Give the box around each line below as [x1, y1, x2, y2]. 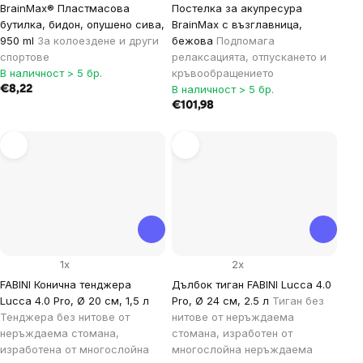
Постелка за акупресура [172, 2, 302, 15]
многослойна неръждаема [172, 342, 313, 356]
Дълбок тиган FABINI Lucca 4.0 [172, 277, 331, 291]
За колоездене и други [37, 34, 159, 48]
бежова [172, 34, 216, 48]
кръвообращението [172, 66, 274, 80]
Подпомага [216, 34, 275, 48]
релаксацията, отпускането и [172, 50, 327, 64]
